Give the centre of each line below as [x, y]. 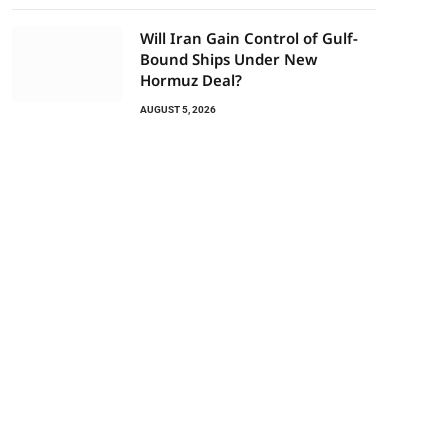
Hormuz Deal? [191, 80]
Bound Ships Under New [228, 59]
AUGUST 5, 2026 [178, 109]
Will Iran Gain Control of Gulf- [249, 38]
